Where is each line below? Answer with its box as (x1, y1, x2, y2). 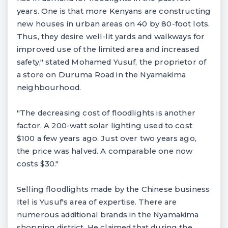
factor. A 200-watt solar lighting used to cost (17, 121, 192, 130)
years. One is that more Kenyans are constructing (17, 7, 211, 16)
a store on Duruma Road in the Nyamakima (17, 70, 186, 79)
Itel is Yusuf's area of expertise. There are (17, 197, 177, 207)
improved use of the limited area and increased (17, 45, 199, 54)
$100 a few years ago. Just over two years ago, (17, 134, 196, 143)
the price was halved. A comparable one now (17, 147, 193, 156)
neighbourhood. (17, 83, 81, 92)
